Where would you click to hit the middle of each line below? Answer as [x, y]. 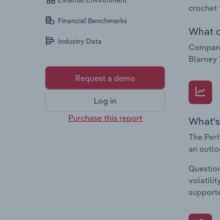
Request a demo [105, 78]
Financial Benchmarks [93, 21]
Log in [105, 101]
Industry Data [80, 41]
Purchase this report [105, 118]
